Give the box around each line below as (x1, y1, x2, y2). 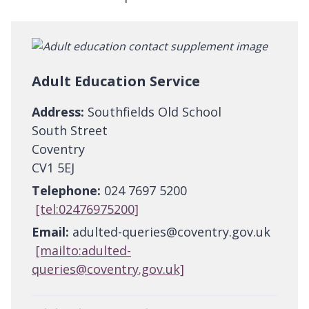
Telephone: (32, 182, 101, 199)
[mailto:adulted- (36, 242, 131, 259)
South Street (32, 122, 108, 139)
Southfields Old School (84, 103, 221, 121)
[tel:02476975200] (36, 201, 139, 218)
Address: (32, 103, 84, 121)
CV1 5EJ (32, 159, 74, 177)
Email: (32, 223, 69, 241)
